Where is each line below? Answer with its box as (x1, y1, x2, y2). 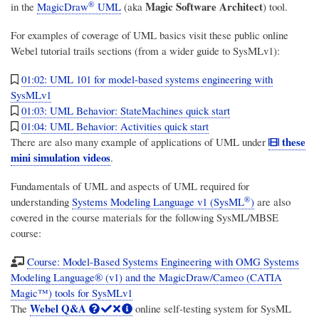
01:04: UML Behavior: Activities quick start (21, 119, 209, 134)
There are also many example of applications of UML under (11, 135, 268, 150)
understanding (11, 194, 72, 209)
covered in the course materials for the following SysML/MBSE (11, 210, 278, 225)
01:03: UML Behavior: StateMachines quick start (21, 103, 231, 118)
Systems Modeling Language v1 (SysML (72, 194, 244, 209)
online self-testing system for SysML (132, 301, 292, 316)
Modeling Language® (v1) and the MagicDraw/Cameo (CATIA (11, 270, 282, 285)
